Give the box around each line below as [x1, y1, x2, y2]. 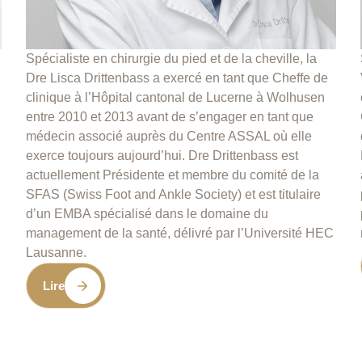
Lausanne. [26, 246, 87, 260]
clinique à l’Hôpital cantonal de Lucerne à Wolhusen [26, 90, 326, 105]
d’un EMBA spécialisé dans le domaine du [26, 207, 269, 221]
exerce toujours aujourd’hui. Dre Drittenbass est [26, 149, 299, 163]
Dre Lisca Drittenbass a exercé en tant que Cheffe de [26, 71, 329, 86]
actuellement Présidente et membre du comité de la [26, 168, 320, 183]
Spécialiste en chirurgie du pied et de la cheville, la [26, 52, 318, 66]
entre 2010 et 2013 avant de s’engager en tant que [26, 110, 314, 124]
